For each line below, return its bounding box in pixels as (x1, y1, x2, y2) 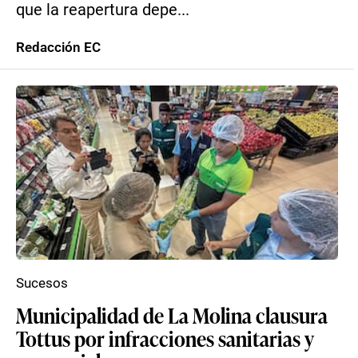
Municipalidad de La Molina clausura (16, 300, 328, 329)
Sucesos (16, 275, 68, 291)
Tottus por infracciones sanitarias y (16, 324, 314, 352)
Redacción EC (16, 39, 101, 55)
